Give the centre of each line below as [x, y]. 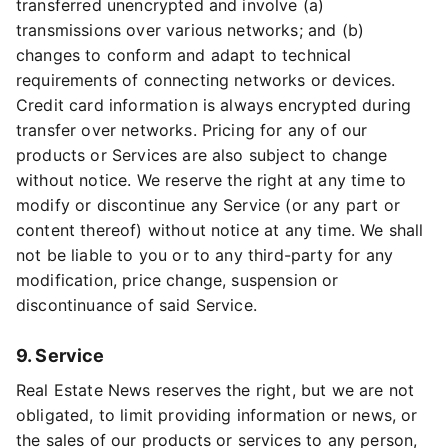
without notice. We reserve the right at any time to [211, 180]
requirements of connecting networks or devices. [206, 80]
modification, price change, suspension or [177, 280]
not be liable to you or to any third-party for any [205, 255]
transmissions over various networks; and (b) [190, 30]
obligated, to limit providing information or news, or [217, 415]
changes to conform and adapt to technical [184, 55]
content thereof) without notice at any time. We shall [220, 230]
